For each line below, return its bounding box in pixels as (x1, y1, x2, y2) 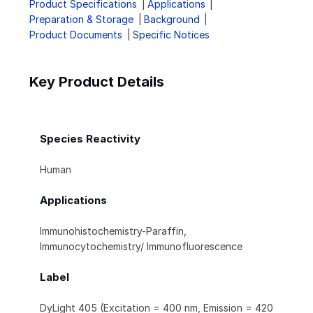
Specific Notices (132, 29, 210, 41)
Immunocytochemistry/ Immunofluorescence (40, 240, 242, 253)
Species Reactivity (40, 132, 140, 146)
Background (143, 13, 200, 26)
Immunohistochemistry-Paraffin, (40, 225, 187, 238)
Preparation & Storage (29, 13, 133, 26)
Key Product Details (29, 73, 164, 91)
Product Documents (29, 29, 122, 41)
